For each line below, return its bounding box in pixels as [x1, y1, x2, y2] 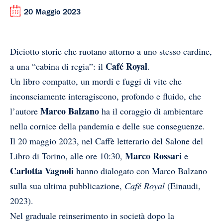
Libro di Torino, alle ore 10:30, [10, 150, 125, 162]
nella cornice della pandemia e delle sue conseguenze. [10, 120, 205, 132]
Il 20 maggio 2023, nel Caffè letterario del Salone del [10, 135, 203, 147]
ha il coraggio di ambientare [99, 105, 203, 117]
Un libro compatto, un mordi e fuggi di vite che [10, 75, 182, 88]
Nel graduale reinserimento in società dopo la [10, 210, 174, 222]
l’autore [10, 105, 40, 117]
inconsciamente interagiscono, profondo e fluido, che [10, 90, 201, 103]
